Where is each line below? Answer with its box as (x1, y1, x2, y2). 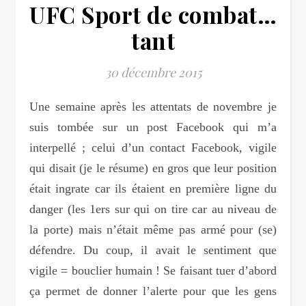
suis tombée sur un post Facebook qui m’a (29, 120, 277, 135)
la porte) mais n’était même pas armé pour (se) (29, 223, 277, 237)
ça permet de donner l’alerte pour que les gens (29, 284, 277, 298)
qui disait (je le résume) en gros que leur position (29, 161, 277, 176)
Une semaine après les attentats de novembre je (29, 100, 38, 114)
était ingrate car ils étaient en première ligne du (29, 182, 277, 196)
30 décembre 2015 (105, 64, 201, 81)
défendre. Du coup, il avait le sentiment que (29, 243, 277, 258)
